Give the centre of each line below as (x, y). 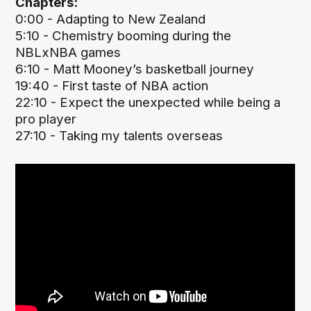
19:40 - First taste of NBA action (112, 85)
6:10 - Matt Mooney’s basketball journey (135, 69)
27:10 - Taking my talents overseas (119, 135)
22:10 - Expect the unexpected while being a (148, 102)
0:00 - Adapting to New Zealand (111, 19)
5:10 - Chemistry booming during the (124, 35)
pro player (46, 119)
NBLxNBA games (68, 52)
